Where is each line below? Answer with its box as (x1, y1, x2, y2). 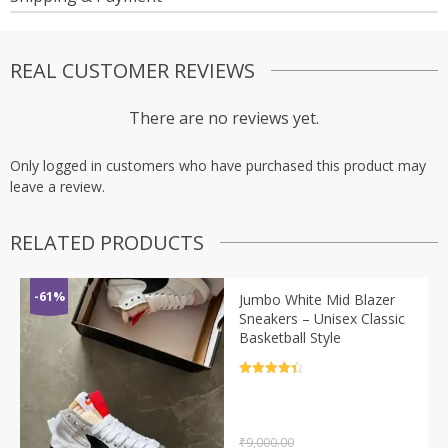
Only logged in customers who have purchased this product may (10, 155, 426, 175)
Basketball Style (239, 327, 341, 347)
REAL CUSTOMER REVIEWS (10, 56, 255, 84)
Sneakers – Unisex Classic (239, 308, 405, 328)
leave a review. (10, 176, 105, 196)
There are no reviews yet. (129, 106, 319, 129)
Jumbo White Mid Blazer (239, 289, 395, 309)
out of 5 (239, 385, 282, 398)
